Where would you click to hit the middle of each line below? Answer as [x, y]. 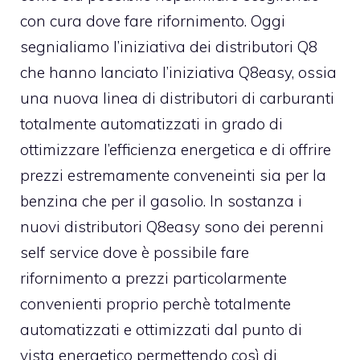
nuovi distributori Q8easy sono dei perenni [172, 227]
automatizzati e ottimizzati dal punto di [161, 329]
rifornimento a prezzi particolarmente [153, 278]
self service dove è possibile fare [135, 252]
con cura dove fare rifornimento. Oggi [153, 21]
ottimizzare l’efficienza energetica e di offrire [176, 149]
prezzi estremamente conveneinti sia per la [173, 175]
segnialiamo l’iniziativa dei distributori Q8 [169, 47]
